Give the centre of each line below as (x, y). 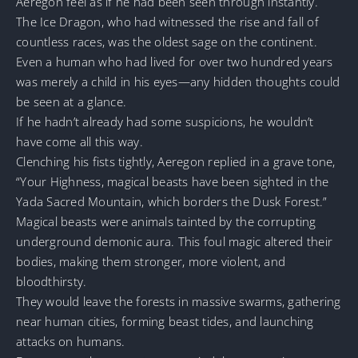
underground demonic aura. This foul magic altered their (175, 241)
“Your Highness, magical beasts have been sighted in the (173, 181)
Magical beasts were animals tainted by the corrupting (166, 221)
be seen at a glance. (72, 101)
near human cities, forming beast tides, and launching (165, 321)
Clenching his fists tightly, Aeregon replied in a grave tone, (176, 161)
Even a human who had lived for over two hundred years (175, 61)
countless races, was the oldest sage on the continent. (167, 41)
